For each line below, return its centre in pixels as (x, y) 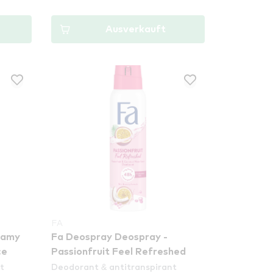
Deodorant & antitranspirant (114, 266)
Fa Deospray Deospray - (110, 237)
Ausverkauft (135, 29)
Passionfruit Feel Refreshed (119, 252)
